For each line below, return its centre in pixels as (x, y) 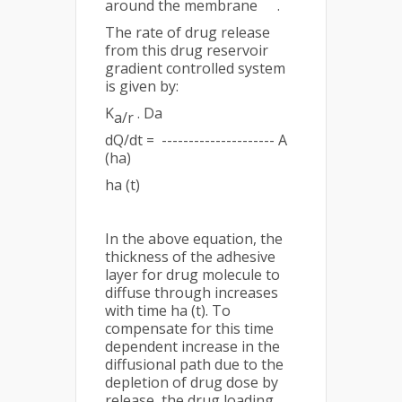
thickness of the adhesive (190, 257)
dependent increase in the (192, 347)
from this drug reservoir (187, 51)
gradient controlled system (195, 69)
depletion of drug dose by (192, 383)
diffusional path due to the (194, 365)
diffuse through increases (192, 293)
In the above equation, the (194, 239)
